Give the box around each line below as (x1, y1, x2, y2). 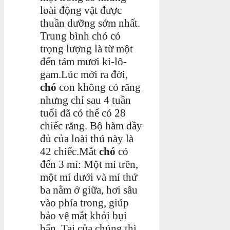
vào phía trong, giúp (40, 196, 129, 209)
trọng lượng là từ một (40, 42, 133, 55)
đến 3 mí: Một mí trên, (40, 158, 138, 170)
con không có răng (56, 81, 141, 93)
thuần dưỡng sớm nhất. (40, 16, 140, 29)
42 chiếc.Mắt (40, 145, 99, 158)
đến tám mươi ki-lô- (40, 55, 127, 68)
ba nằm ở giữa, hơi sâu (40, 183, 138, 196)
